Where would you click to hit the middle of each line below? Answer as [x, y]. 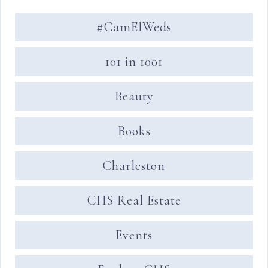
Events [134, 235]
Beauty [134, 96]
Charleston [134, 166]
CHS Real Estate [134, 200]
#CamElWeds [134, 27]
